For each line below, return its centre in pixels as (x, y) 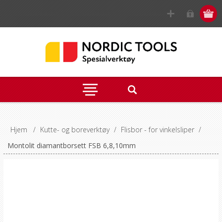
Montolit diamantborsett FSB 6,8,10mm (71, 145)
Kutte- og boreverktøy (75, 130)
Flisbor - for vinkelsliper (157, 130)
